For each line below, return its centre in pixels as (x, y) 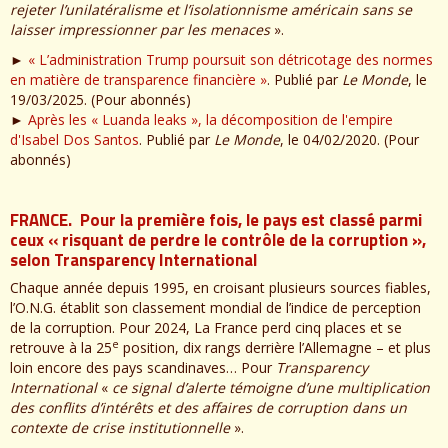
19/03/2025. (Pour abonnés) (100, 99)
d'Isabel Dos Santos (74, 139)
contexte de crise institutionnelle (120, 428)
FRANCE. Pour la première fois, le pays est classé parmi (216, 219)
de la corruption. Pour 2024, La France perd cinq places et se (206, 328)
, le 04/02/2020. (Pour (349, 139)
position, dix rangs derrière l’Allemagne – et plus (275, 348)
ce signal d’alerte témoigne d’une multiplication (271, 388)
